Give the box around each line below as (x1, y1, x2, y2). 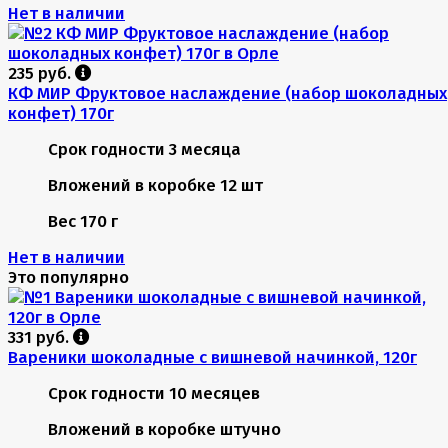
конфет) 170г (8, 102, 114, 123)
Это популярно (8, 266, 129, 287)
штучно (220, 418, 281, 439)
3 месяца (169, 138, 241, 159)
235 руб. (8, 62, 75, 83)
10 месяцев (169, 382, 260, 403)
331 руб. (8, 326, 73, 347)
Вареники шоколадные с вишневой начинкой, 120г (8, 346, 417, 367)
